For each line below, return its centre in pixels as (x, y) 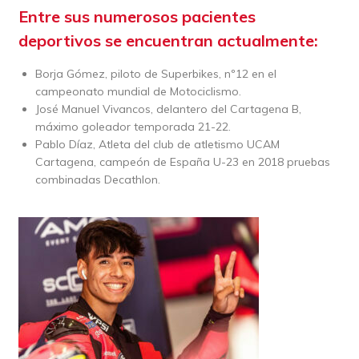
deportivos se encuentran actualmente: (168, 40)
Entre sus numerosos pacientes (137, 16)
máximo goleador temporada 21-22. (133, 126)
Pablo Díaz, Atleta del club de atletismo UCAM (157, 144)
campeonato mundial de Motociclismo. (138, 91)
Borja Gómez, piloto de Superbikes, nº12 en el (155, 73)
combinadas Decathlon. (97, 179)
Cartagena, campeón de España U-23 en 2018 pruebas (182, 161)
